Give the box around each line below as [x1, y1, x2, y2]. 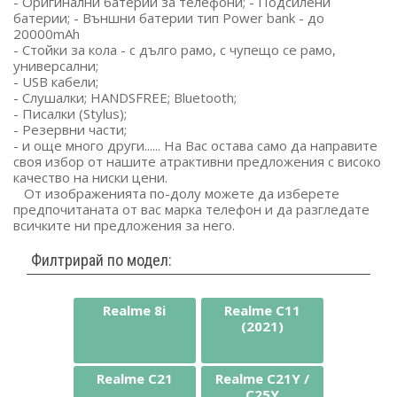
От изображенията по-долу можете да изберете [13, 184, 339, 203]
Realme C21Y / [215, 369, 310, 387]
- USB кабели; [13, 73, 98, 91]
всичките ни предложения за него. [13, 216, 235, 235]
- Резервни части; [13, 121, 127, 139]
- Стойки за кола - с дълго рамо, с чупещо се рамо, [13, 41, 336, 59]
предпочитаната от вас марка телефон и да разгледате [13, 200, 370, 219]
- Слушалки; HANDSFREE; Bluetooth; [13, 89, 237, 107]
